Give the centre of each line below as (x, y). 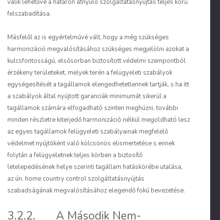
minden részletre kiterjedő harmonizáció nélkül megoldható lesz (99, 120)
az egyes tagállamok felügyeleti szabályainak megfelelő (88, 132)
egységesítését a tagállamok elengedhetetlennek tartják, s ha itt (98, 84)
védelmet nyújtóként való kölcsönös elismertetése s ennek (91, 143)
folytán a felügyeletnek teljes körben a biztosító (75, 155)
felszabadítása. (29, 14)
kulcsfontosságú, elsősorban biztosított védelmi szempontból (96, 61)
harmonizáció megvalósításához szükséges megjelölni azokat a (98, 49)
